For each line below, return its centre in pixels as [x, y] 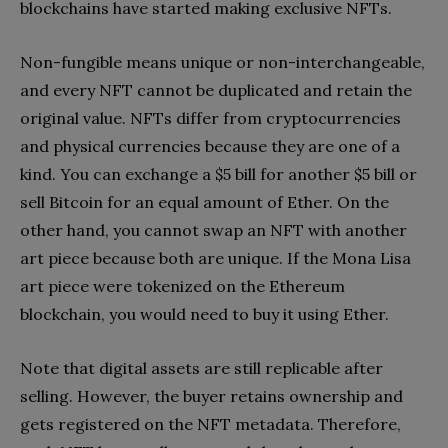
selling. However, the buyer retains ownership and [211, 395]
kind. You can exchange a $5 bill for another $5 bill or [218, 173]
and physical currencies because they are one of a [210, 145]
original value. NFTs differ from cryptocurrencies [210, 117]
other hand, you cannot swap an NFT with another [213, 229]
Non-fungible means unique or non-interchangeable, [222, 61]
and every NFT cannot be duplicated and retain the [216, 89]
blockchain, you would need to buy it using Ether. [204, 313]
